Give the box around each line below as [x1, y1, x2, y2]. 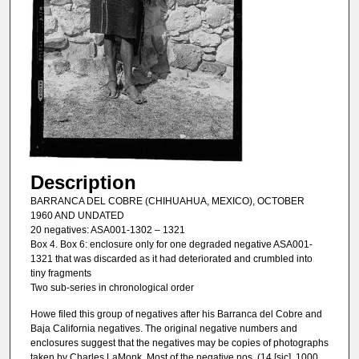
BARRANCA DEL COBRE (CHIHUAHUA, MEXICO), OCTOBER [30, 195, 305, 207]
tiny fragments [30, 267, 91, 279]
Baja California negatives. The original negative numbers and [30, 323, 297, 335]
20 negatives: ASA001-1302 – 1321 [30, 224, 185, 236]
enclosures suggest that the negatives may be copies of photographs [30, 337, 329, 349]
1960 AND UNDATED [30, 209, 124, 221]
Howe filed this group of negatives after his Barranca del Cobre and [30, 309, 322, 321]
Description [30, 171, 136, 193]
